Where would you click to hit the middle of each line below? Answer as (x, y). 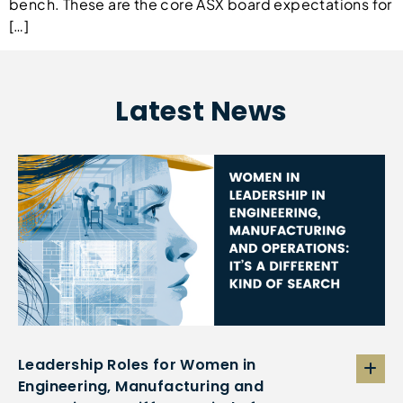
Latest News (201, 111)
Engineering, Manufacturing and (141, 386)
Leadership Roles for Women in (137, 364)
